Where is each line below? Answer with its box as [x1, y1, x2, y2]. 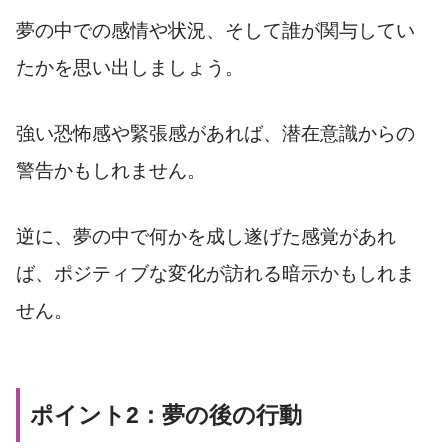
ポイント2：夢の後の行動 [30, 402, 302, 429]
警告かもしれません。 [16, 159, 206, 181]
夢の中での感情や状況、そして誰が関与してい [16, 19, 415, 41]
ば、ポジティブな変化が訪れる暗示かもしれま [16, 262, 415, 284]
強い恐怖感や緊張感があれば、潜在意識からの [16, 122, 415, 144]
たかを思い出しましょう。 [16, 56, 244, 78]
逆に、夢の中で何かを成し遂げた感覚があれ [16, 225, 396, 247]
